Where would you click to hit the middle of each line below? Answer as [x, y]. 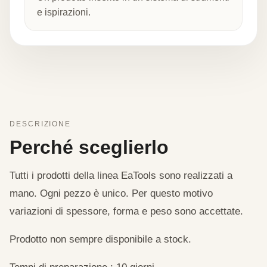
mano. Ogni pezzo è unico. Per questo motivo [111, 193]
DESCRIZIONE [41, 124]
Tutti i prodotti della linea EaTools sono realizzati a [121, 175]
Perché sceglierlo [89, 147]
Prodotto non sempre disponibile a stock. [100, 239]
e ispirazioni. [64, 12]
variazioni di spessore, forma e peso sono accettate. [126, 211]
